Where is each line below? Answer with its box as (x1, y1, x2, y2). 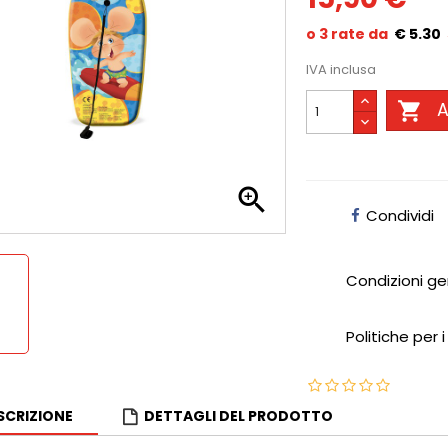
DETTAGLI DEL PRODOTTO (144, 406, 333, 426)
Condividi (366, 205, 435, 226)
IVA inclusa (306, 60, 377, 79)
